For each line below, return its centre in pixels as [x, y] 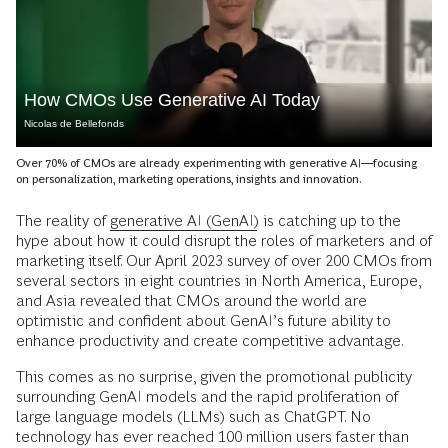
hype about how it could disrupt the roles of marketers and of [224, 240]
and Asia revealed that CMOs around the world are [191, 300]
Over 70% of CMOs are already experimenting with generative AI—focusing [216, 163]
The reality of [63, 220]
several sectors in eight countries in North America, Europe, [218, 280]
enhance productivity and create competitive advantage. [210, 340]
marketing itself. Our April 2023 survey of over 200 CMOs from [224, 260]
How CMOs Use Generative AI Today [172, 100]
